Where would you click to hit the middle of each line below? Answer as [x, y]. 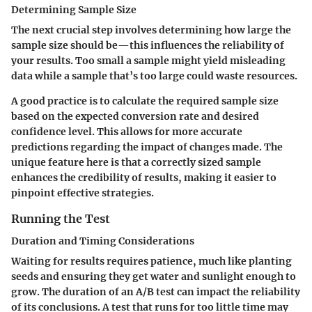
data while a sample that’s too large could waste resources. [154, 76]
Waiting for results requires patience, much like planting [151, 261]
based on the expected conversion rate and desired [135, 116]
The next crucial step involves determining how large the [151, 30]
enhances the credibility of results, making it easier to [144, 177]
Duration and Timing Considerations [103, 241]
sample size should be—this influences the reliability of [148, 45]
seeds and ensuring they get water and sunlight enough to [154, 276]
